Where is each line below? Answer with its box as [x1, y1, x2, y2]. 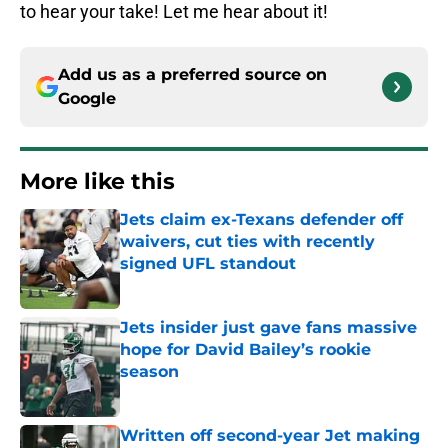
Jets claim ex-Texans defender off [120, 210, 404, 230]
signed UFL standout [120, 254, 296, 274]
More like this [20, 168, 175, 196]
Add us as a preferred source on [58, 65, 327, 85]
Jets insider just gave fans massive [120, 318, 417, 338]
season [120, 362, 179, 382]
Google [58, 89, 116, 109]
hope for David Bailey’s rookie [120, 340, 371, 360]
